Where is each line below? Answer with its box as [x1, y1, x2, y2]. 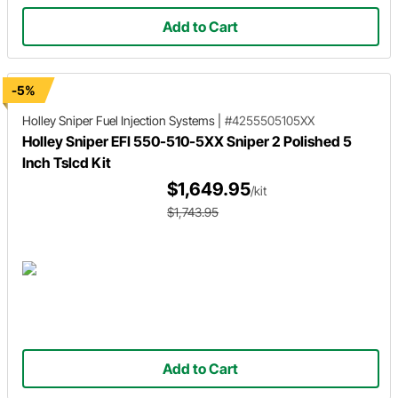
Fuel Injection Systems [93, 113, 218, 128]
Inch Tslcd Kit [22, 154, 111, 171]
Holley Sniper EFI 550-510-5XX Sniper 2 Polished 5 [22, 132, 352, 150]
